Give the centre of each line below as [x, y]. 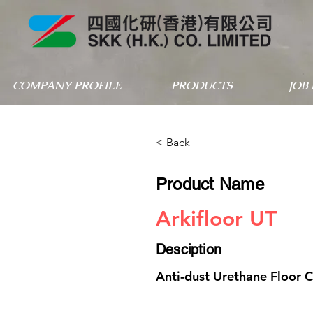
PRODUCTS [201, 86]
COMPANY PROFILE [67, 86]
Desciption [189, 249]
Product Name [210, 184]
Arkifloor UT [216, 219]
